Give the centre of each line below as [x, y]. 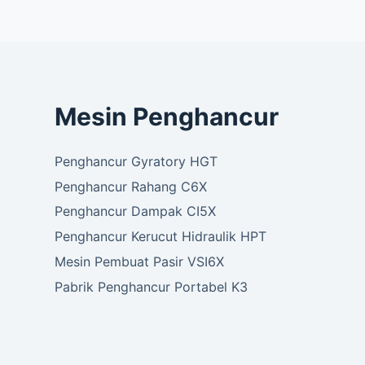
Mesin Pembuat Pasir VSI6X [140, 262]
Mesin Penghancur [167, 116]
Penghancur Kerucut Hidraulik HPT [161, 237]
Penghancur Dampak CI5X [136, 211]
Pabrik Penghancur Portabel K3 [152, 286]
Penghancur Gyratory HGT [136, 161]
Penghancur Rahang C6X [131, 186]
